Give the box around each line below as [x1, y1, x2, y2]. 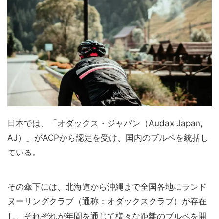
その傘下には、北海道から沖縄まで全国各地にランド [7, 182, 207, 192]
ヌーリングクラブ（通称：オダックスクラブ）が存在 [7, 197, 207, 207]
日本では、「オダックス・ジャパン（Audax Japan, [7, 118, 203, 129]
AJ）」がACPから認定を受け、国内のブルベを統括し [7, 133, 209, 143]
